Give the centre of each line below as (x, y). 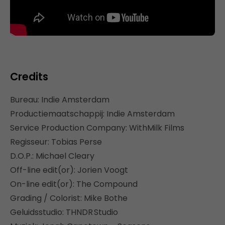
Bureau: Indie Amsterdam (60, 99)
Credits (29, 76)
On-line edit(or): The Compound (74, 184)
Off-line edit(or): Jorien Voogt (69, 170)
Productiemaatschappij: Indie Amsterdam (92, 114)
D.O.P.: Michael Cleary (52, 156)
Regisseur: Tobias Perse (56, 142)
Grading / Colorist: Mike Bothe (69, 198)
